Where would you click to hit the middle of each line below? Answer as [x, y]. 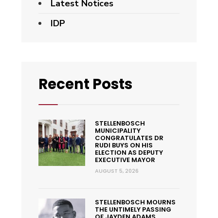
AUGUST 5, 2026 [117, 171]
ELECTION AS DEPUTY [129, 152]
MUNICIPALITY [118, 130]
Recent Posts [85, 84]
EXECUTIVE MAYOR [125, 160]
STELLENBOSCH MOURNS [135, 202]
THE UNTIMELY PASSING [133, 209]
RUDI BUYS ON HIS [124, 145]
